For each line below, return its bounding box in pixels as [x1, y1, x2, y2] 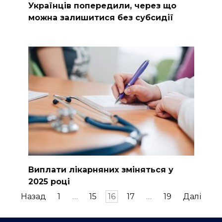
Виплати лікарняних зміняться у [28, 165, 173, 174]
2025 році [28, 176, 70, 186]
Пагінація [9, 191, 49, 201]
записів [9, 203, 41, 213]
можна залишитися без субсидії [28, 12, 173, 22]
